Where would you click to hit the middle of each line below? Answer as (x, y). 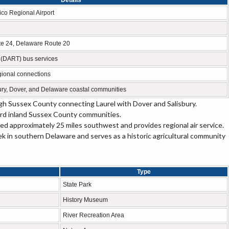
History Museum (85, 200)
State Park (77, 185)
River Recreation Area (94, 215)
